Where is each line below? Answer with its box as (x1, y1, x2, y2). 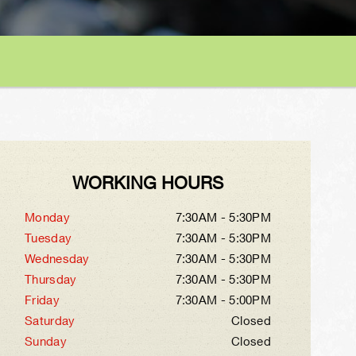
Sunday (25, 337, 67, 348)
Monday (25, 213, 70, 224)
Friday (25, 296, 60, 307)
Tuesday (25, 234, 72, 245)
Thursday (25, 275, 77, 286)
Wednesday (25, 254, 90, 265)
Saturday (25, 316, 75, 327)
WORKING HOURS (72, 176, 223, 192)
